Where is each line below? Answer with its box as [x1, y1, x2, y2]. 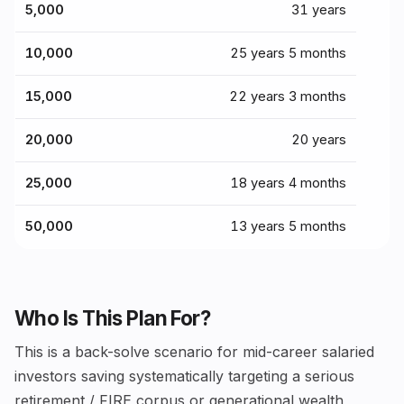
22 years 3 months [228, 88, 346, 106]
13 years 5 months [229, 218, 346, 235]
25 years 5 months [229, 45, 346, 62]
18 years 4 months [229, 175, 346, 192]
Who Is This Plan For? [14, 306, 211, 331]
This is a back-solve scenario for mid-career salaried [14, 343, 374, 362]
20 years [290, 132, 346, 149]
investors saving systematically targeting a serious [14, 367, 354, 386]
